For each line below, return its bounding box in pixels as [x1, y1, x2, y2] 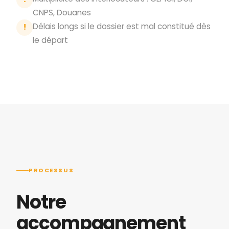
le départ [33, 34, 68, 45]
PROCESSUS [29, 166, 74, 175]
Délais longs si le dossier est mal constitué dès [33, 20, 211, 32]
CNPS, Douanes [33, 7, 91, 18]
